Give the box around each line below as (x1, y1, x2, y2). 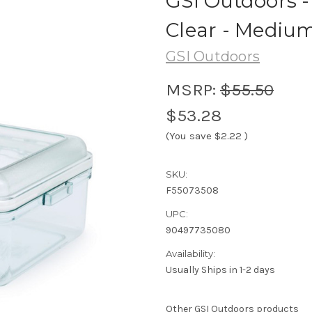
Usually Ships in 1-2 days (166, 263, 275, 276)
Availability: (166, 247, 215, 259)
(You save (166, 129, 212, 142)
